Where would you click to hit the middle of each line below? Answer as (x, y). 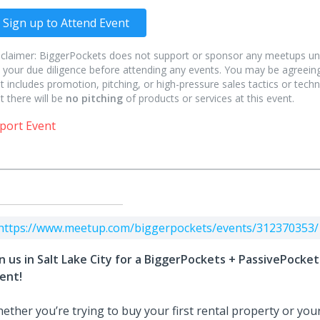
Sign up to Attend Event (66, 23)
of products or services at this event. (209, 98)
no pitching (94, 98)
